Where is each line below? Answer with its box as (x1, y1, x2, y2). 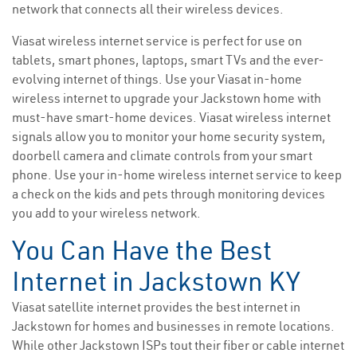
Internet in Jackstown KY (12, 265, 300, 299)
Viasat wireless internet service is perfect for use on (12, 33, 302, 49)
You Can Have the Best (12, 233, 272, 268)
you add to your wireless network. (12, 205, 201, 222)
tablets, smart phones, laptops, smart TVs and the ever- (12, 52, 324, 69)
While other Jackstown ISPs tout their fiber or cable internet (12, 337, 344, 354)
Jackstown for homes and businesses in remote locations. (12, 318, 335, 335)
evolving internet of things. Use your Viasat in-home (12, 71, 302, 88)
